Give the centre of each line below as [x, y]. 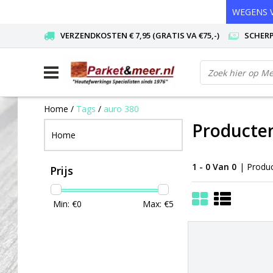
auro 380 [121, 108]
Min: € [65, 204]
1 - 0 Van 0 [214, 166]
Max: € [156, 204]
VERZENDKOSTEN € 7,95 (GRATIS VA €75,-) [140, 35]
